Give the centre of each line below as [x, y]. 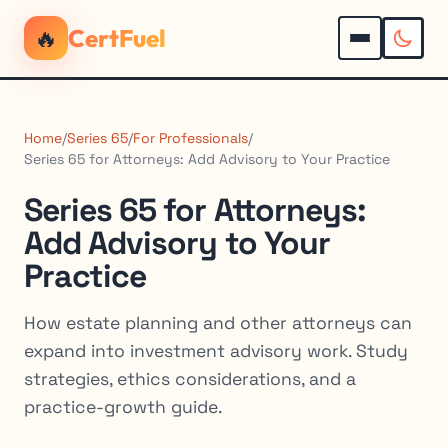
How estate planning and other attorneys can [218, 323]
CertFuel [117, 38]
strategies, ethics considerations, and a [190, 379]
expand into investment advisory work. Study [216, 351]
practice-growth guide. [123, 407]
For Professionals [190, 138]
